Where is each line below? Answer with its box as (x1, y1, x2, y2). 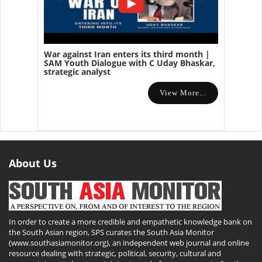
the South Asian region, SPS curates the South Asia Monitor (9, 227, 214, 238)
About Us (9, 156, 57, 171)
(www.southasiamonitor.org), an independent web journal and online (9, 237, 249, 249)
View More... (160, 88, 206, 98)
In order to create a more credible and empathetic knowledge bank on (9, 216, 252, 227)
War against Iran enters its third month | (44, 49, 210, 60)
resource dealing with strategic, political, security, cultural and (9, 248, 221, 259)
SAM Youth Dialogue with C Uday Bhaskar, (44, 57, 215, 69)
